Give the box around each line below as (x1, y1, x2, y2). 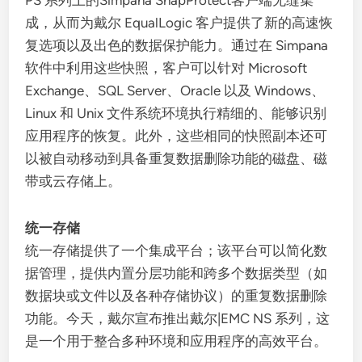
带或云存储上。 (25, 173, 122, 189)
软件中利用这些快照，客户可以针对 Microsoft (25, 60, 308, 76)
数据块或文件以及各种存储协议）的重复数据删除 (25, 288, 328, 304)
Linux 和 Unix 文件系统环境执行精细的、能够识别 (25, 105, 327, 121)
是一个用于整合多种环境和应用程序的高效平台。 (25, 333, 328, 349)
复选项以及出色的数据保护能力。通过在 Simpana (25, 37, 329, 53)
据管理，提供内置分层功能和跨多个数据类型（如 (25, 265, 328, 281)
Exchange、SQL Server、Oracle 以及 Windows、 (25, 82, 326, 99)
